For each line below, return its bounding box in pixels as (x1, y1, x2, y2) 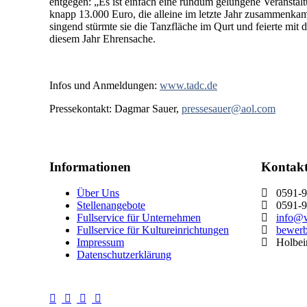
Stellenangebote (77, 199, 145, 212)
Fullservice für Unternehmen (77, 212, 201, 224)
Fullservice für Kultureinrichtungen (77, 224, 229, 236)
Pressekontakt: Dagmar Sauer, (49, 102, 182, 114)
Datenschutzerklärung (77, 249, 171, 261)
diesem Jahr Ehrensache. (49, 32, 156, 45)
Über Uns (77, 187, 119, 199)
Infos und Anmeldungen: (49, 79, 160, 91)
